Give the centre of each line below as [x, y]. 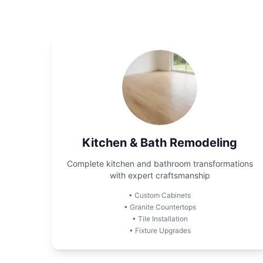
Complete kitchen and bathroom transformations [160, 163]
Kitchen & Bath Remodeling [160, 143]
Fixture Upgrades [163, 230]
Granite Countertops [163, 207]
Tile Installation [163, 219]
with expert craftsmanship [160, 175]
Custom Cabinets [163, 195]
